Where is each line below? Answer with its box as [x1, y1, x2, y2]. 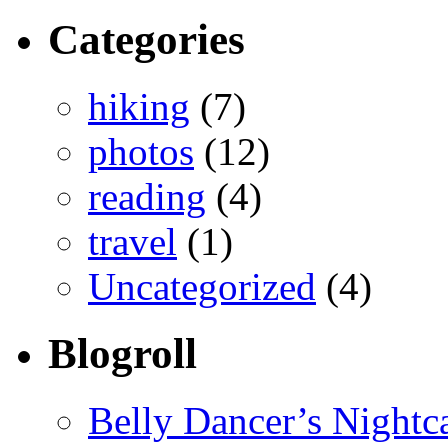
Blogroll [48, 330, 197, 378]
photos [88, 130, 194, 174]
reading [88, 175, 206, 219]
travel [88, 220, 177, 264]
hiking [88, 85, 190, 129]
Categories [48, 16, 245, 64]
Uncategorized [88, 265, 316, 309]
